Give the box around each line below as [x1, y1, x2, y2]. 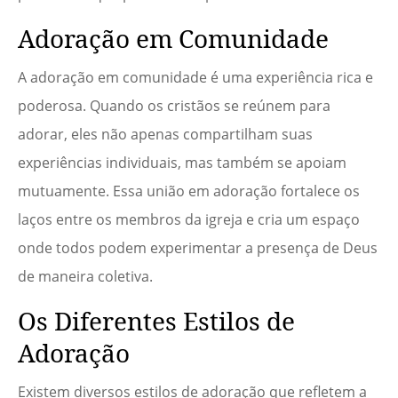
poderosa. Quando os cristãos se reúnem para [18, 96, 330, 116]
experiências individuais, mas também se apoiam [18, 153, 346, 173]
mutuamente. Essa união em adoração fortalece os [18, 181, 360, 202]
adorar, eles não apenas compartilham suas [18, 124, 313, 145]
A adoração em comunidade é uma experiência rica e [18, 68, 373, 88]
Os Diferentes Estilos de [18, 304, 295, 338]
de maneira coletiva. [18, 267, 153, 287]
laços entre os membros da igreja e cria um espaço [18, 210, 360, 230]
